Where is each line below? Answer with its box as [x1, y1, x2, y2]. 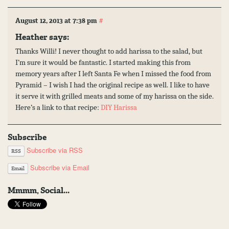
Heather [15, 31, 48, 42]
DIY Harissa [101, 102, 137, 112]
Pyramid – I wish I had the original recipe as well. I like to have [15, 80, 210, 89]
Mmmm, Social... [8, 185, 70, 196]
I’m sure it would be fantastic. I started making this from [15, 57, 191, 67]
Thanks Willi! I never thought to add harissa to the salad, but [15, 46, 202, 56]
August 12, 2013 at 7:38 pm [15, 16, 97, 25]
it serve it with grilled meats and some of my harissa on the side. [15, 91, 214, 101]
